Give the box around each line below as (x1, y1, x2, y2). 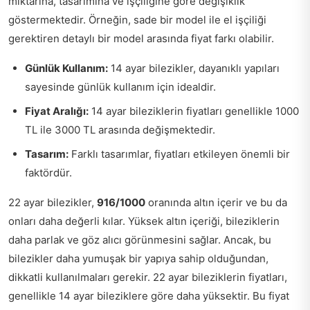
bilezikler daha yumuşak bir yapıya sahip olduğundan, (8, 252, 268, 265)
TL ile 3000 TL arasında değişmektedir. (25, 123, 215, 136)
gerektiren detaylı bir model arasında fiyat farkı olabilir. (8, 32, 274, 45)
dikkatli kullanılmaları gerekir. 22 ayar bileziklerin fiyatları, (8, 271, 287, 284)
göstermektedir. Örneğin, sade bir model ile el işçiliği (8, 13, 266, 26)
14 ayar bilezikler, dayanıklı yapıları (108, 62, 280, 75)
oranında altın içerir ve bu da (145, 196, 287, 209)
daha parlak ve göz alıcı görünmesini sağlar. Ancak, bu (8, 233, 271, 246)
